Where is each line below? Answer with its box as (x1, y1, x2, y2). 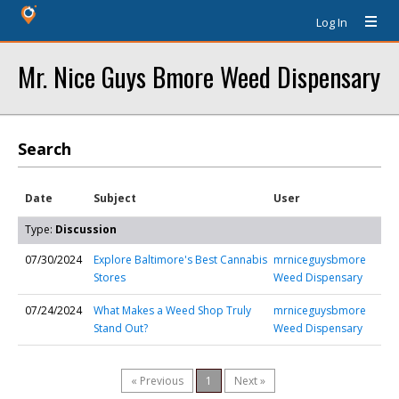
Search (18, 138, 71, 159)
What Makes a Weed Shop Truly (94, 303, 251, 318)
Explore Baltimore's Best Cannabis (94, 252, 267, 267)
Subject (94, 191, 136, 206)
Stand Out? (94, 321, 148, 336)
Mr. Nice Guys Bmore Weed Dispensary (18, 57, 380, 95)
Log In (316, 14, 347, 30)
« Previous (131, 373, 183, 388)
